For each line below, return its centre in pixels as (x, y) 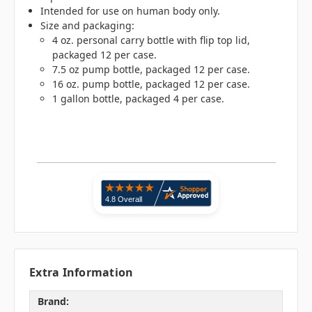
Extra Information (81, 272)
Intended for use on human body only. (131, 11)
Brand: (53, 302)
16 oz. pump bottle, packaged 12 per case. (151, 84)
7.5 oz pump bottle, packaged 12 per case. (151, 70)
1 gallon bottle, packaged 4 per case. (138, 99)
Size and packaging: (88, 26)
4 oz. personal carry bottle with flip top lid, (151, 40)
